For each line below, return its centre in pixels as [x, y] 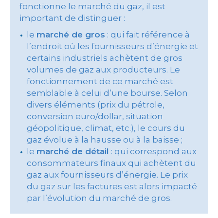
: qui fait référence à [147, 35]
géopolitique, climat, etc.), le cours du [106, 128]
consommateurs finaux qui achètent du [111, 163]
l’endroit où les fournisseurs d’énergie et [112, 46]
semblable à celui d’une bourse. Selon [107, 93]
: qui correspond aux [153, 151]
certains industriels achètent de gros [105, 58]
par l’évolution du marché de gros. [99, 198]
